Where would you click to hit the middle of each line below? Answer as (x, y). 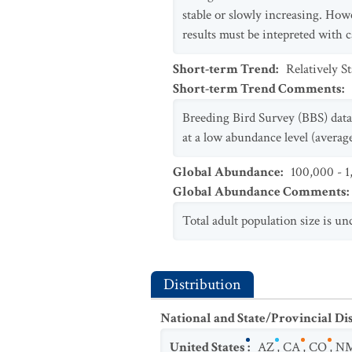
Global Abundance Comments (260, 192)
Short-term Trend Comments (257, 89)
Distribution (202, 284)
